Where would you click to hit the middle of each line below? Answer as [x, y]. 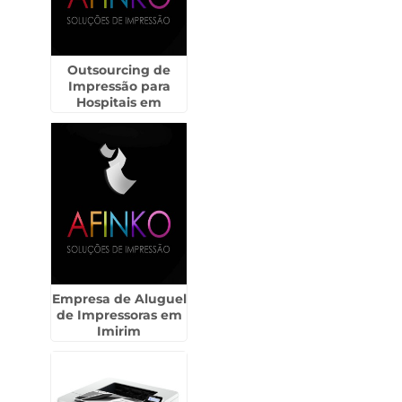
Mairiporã [119, 118]
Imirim [119, 331]
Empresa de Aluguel [119, 299]
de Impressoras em [119, 315]
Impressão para [119, 86]
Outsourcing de [119, 70]
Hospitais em [119, 102]
